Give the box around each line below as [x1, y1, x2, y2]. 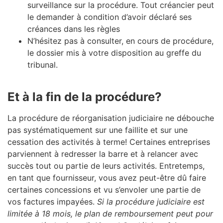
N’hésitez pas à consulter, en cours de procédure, [27, 36, 214, 46]
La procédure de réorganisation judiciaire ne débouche [7, 112, 214, 123]
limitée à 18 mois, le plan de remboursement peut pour [7, 208, 213, 219]
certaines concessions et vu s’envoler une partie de [7, 184, 201, 195]
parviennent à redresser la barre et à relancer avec [7, 148, 198, 159]
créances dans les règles [27, 24, 120, 34]
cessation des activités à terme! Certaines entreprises [7, 136, 210, 147]
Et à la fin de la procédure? [7, 89, 162, 104]
